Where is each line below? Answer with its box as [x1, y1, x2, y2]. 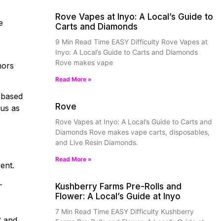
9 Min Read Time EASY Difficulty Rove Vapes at [55, 37, 208, 46]
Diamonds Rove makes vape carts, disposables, [55, 128, 210, 136]
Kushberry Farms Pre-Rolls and [55, 182, 182, 191]
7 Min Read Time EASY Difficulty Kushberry [55, 207, 194, 216]
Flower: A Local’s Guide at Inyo [55, 191, 181, 201]
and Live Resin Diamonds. [55, 138, 138, 147]
